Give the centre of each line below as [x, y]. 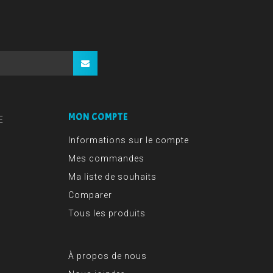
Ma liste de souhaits [112, 177]
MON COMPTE [98, 117]
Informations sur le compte [129, 140]
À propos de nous [108, 256]
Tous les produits [107, 214]
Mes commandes [106, 159]
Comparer [90, 195]
